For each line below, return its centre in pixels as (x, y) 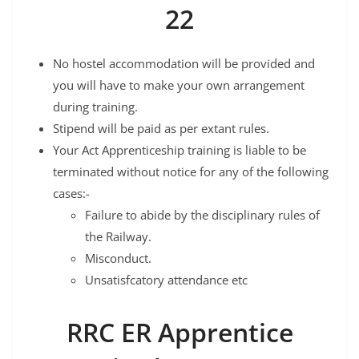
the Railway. (118, 236)
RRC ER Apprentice (179, 332)
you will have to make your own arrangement (179, 85)
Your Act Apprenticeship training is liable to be (179, 149)
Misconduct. (118, 258)
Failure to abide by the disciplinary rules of (202, 214)
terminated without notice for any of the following (191, 171)
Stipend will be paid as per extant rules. (161, 128)
